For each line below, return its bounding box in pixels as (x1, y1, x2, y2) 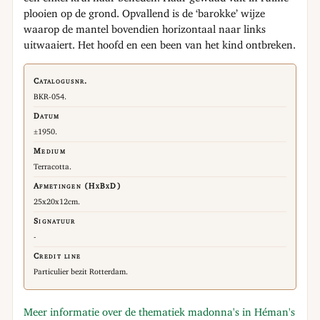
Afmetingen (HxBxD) (34, 183, 121, 191)
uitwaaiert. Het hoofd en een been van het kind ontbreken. (24, 41, 296, 51)
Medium (34, 148, 66, 156)
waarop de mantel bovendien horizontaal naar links (24, 25, 266, 36)
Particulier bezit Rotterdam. (34, 269, 129, 276)
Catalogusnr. (34, 78, 88, 86)
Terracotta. (34, 164, 72, 171)
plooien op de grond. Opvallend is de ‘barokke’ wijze (24, 9, 266, 20)
